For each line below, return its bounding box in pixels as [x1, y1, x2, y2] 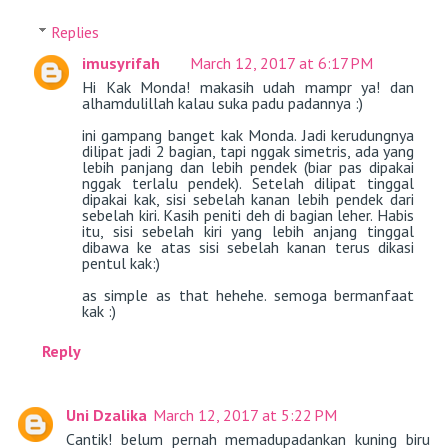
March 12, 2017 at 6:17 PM [189, 53, 373, 74]
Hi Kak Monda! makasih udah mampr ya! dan [81, 77, 415, 98]
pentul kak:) [81, 253, 160, 274]
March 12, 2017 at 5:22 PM [152, 405, 337, 426]
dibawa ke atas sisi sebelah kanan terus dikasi [81, 237, 415, 258]
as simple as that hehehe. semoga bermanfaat [81, 285, 415, 306]
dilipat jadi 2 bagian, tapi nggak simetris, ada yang [81, 141, 415, 162]
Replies [50, 21, 99, 42]
